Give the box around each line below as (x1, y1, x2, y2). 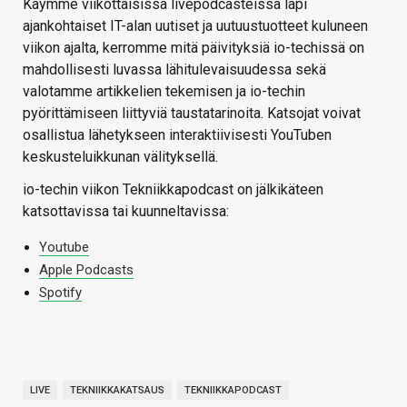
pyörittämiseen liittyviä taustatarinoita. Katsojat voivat (23, 104, 361, 123)
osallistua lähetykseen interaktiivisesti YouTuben (23, 126, 332, 144)
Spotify (39, 284, 82, 302)
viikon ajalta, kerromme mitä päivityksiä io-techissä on (23, 39, 364, 57)
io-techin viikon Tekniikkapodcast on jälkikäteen (23, 181, 323, 199)
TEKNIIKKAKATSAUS (70, 384, 164, 397)
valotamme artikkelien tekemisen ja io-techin (23, 83, 305, 101)
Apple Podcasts (39, 262, 134, 279)
